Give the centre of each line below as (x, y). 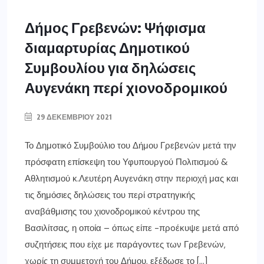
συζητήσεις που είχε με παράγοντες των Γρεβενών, (125, 245)
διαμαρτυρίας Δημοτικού (107, 47)
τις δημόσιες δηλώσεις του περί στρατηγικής (110, 195)
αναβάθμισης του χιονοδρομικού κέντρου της (112, 212)
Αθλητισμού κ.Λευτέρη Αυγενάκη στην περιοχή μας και (131, 179)
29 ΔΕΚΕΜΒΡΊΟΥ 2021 (73, 117)
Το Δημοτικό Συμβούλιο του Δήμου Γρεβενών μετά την (131, 146)
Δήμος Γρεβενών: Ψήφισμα (115, 27)
